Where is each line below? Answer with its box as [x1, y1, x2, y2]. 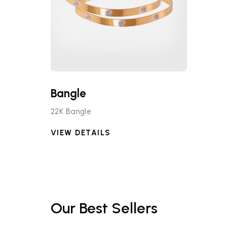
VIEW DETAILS [50, 128, 111, 137]
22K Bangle [50, 106, 92, 116]
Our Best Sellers [50, 199, 158, 217]
